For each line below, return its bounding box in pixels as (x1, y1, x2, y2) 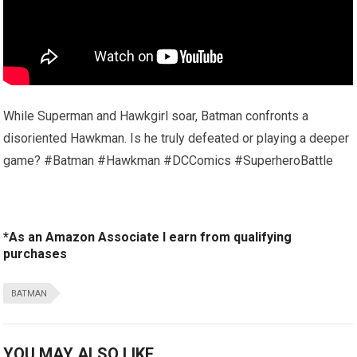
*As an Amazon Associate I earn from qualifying (3, 229, 292, 245)
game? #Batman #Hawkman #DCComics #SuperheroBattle (3, 152, 334, 168)
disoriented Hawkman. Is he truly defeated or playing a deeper (3, 130, 350, 146)
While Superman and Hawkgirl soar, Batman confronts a (3, 108, 309, 124)
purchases (3, 245, 68, 261)
